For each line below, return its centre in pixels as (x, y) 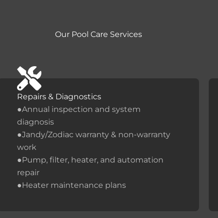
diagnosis (36, 122)
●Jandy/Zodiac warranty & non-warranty (94, 134)
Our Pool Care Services (98, 34)
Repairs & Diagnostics (59, 96)
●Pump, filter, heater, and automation (91, 160)
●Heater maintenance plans (72, 185)
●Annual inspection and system (79, 109)
